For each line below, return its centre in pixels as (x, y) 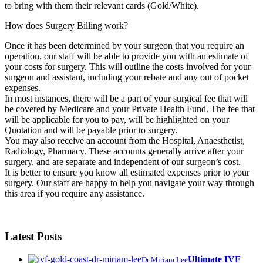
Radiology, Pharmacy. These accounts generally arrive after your (124, 151)
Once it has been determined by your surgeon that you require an (124, 46)
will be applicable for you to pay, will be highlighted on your (117, 120)
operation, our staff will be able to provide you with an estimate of (127, 56)
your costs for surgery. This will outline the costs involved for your (128, 67)
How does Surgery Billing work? (66, 26)
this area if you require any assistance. (75, 194)
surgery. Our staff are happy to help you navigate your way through (129, 183)
